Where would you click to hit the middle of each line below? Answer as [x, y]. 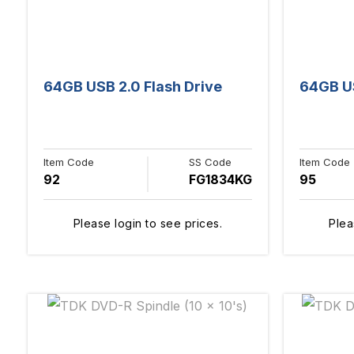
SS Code [210, 162]
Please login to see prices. [147, 223]
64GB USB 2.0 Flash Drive [133, 86]
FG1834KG [220, 179]
